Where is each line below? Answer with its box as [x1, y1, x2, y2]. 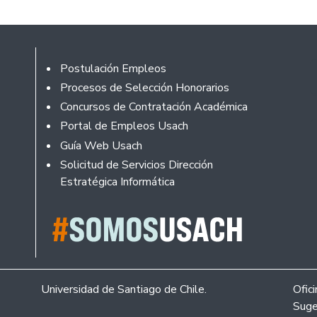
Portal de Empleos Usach [59, 118, 188, 134]
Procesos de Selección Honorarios [59, 79, 229, 96]
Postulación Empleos [59, 60, 166, 76]
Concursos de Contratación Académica [59, 99, 248, 115]
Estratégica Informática [59, 173, 175, 190]
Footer [47, 57, 90, 76]
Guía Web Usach [59, 137, 142, 154]
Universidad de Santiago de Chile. [41, 282, 207, 298]
